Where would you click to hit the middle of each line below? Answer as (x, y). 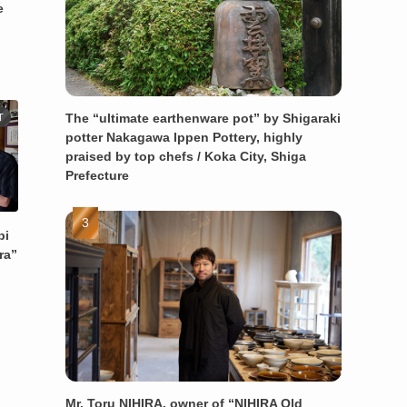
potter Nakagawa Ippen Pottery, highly (184, 137)
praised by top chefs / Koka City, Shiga (186, 156)
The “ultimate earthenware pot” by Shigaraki (203, 118)
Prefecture (97, 175)
